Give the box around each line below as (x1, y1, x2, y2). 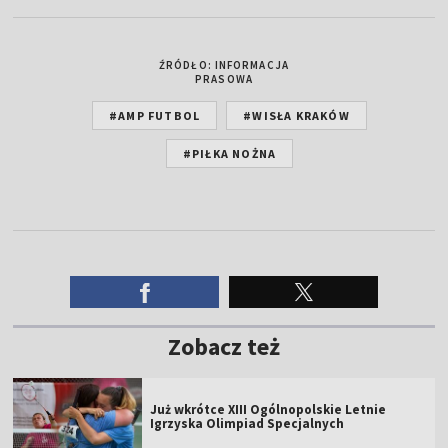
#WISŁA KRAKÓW (243, 107, 350, 123)
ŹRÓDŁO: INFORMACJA (159, 57, 289, 72)
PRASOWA (195, 71, 253, 86)
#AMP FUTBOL (109, 107, 201, 123)
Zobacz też (168, 330, 280, 362)
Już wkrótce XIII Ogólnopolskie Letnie (150, 400, 387, 418)
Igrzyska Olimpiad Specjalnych (150, 414, 345, 432)
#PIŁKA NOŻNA (182, 145, 277, 161)
